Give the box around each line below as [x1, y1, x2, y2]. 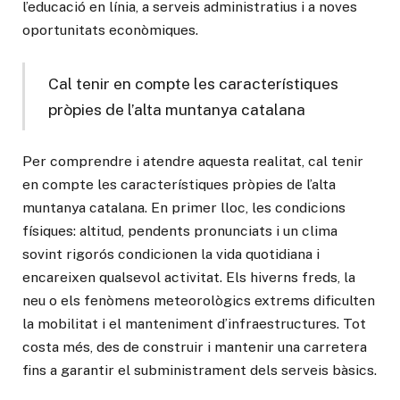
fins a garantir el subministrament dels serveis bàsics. [22, 362, 377, 379]
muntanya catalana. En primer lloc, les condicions [22, 199, 346, 217]
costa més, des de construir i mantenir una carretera [22, 338, 367, 356]
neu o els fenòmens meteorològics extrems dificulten [22, 292, 375, 310]
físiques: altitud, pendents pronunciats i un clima [22, 222, 337, 240]
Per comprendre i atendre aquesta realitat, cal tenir [22, 153, 363, 171]
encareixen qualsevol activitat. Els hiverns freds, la [22, 269, 355, 287]
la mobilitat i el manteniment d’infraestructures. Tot [22, 315, 366, 333]
